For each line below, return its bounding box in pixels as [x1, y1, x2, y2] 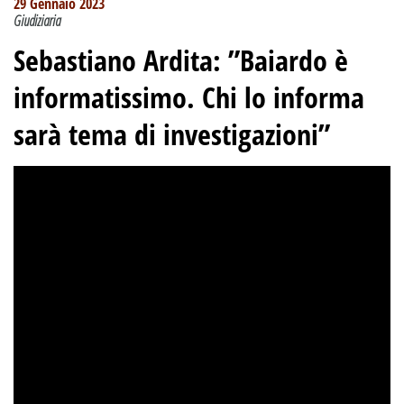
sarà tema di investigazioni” [14, 115, 330, 154]
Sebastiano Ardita [14, 41, 213, 80]
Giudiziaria [14, 11, 60, 32]
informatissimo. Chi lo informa [14, 78, 364, 117]
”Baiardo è [228, 41, 348, 80]
